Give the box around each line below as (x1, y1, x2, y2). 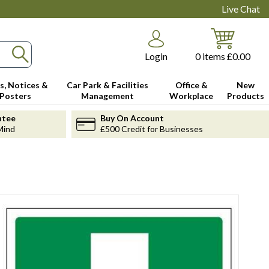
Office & (175, 79, 208, 90)
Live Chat (222, 3, 261, 14)
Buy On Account (100, 112, 164, 123)
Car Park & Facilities (66, 79, 148, 90)
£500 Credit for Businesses (100, 123, 203, 134)
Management (80, 90, 134, 101)
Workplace (169, 90, 214, 101)
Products (227, 90, 265, 101)
